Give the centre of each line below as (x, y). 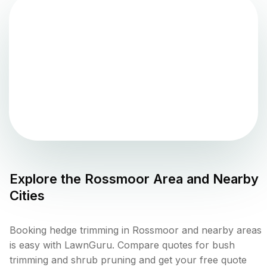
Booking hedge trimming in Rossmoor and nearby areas (136, 230)
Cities (27, 196)
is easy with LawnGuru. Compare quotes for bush (122, 245)
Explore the (47, 179)
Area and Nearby (204, 179)
